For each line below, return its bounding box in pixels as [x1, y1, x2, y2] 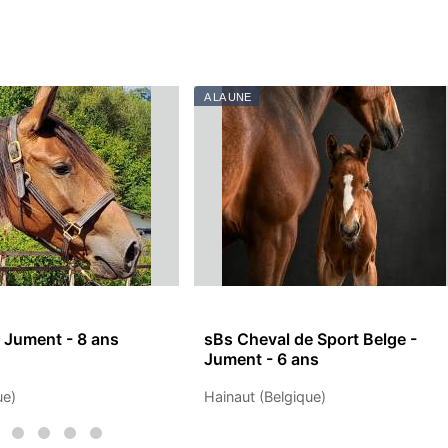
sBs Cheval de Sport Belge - [204, 329, 417, 350]
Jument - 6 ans [204, 349, 319, 370]
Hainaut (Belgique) [204, 387, 326, 405]
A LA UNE [204, 91, 251, 104]
